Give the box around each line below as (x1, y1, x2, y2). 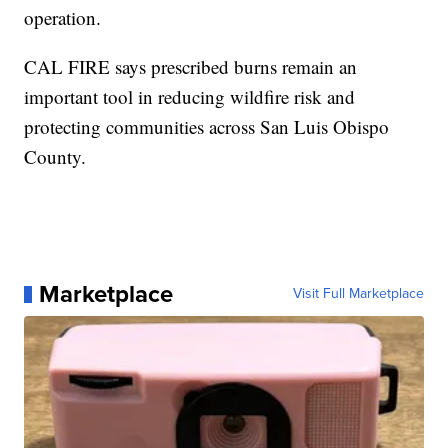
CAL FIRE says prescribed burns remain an (24, 54, 358, 80)
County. (24, 144, 87, 170)
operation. (24, 5, 102, 31)
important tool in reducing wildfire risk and (24, 84, 356, 110)
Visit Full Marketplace (292, 283, 424, 305)
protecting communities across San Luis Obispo (24, 114, 390, 140)
